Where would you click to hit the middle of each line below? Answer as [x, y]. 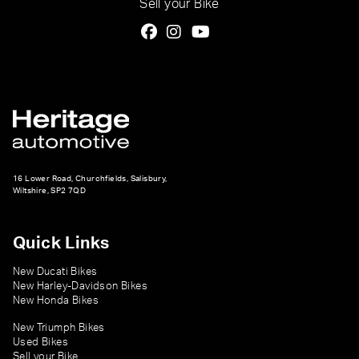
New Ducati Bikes [55, 271]
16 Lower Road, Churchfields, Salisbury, [90, 178]
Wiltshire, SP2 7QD [50, 190]
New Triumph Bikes [59, 327]
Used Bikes [40, 342]
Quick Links [61, 243]
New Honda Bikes [56, 300]
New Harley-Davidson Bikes [80, 286]
